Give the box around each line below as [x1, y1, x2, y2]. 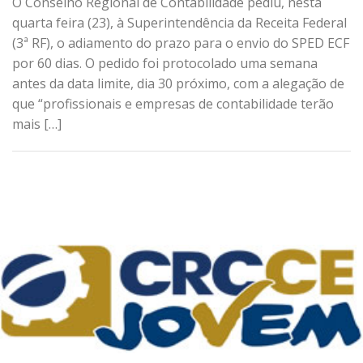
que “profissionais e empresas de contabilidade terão [12, 95, 334, 113]
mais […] [12, 115, 62, 134]
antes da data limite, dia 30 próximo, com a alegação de [12, 75, 344, 93]
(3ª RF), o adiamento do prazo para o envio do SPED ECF [12, 34, 349, 53]
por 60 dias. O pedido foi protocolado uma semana [12, 54, 318, 73]
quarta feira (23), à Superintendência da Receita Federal [12, 14, 347, 32]
